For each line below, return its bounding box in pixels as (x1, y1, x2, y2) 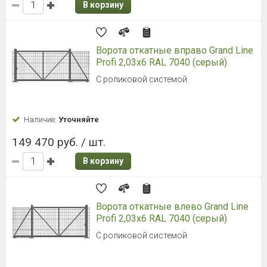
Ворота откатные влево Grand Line (96, 201, 249, 213)
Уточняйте (58, 115, 99, 125)
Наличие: (24, 115, 58, 125)
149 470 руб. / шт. (12, 135, 105, 150)
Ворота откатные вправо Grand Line (96, 45, 253, 57)
